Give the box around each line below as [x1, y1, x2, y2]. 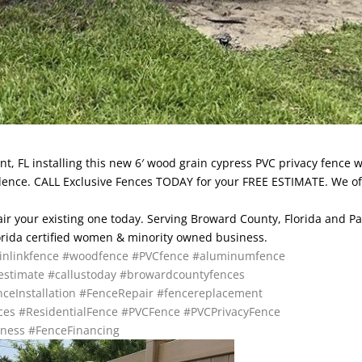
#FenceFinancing [28, 322, 120, 338]
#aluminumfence [192, 247, 286, 263]
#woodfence [62, 247, 129, 263]
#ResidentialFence [19, 303, 119, 319]
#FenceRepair [79, 284, 154, 301]
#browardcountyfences [120, 266, 246, 282]
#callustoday [48, 266, 117, 282]
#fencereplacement [157, 284, 263, 301]
